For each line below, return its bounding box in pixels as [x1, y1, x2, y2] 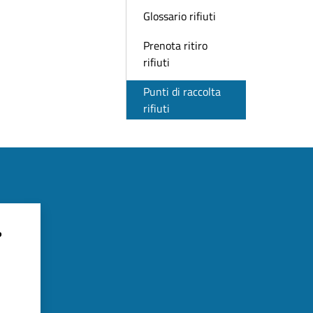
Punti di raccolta [143, 83, 221, 100]
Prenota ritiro [143, 37, 208, 54]
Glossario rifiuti [143, 8, 216, 24]
